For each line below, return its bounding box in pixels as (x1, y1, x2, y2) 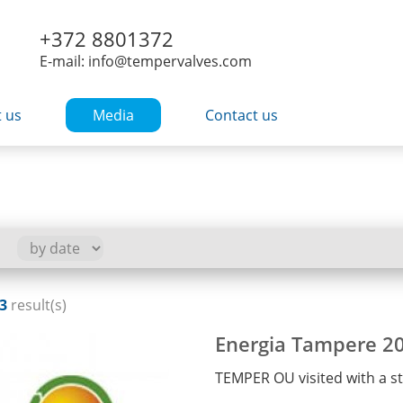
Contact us (205, 105, 278, 125)
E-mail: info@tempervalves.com (40, 51, 252, 71)
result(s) (6, 295, 67, 315)
